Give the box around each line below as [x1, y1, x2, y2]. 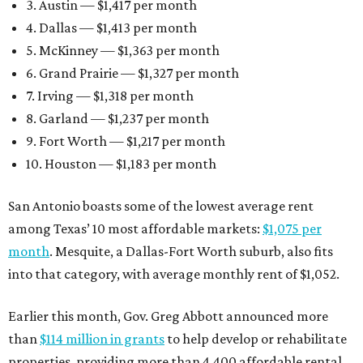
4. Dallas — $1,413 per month [26, 19, 197, 36]
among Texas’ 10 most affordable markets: [8, 220, 263, 237]
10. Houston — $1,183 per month [26, 156, 216, 173]
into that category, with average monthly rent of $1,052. [8, 266, 340, 283]
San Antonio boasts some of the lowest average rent [8, 198, 314, 215]
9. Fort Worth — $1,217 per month [26, 133, 225, 150]
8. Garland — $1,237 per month [26, 110, 209, 127]
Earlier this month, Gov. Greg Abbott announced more [8, 308, 328, 325]
